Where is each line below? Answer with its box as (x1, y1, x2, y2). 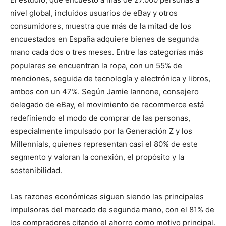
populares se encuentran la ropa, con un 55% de (10, 61, 182, 71)
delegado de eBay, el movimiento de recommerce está (10, 100, 204, 110)
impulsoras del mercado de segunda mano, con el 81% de (10, 205, 214, 215)
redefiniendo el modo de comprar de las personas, (10, 113, 190, 123)
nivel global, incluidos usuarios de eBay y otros (10, 8, 178, 18)
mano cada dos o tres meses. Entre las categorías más (10, 47, 203, 58)
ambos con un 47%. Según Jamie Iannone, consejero (10, 87, 199, 97)
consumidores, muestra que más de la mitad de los (10, 21, 191, 31)
